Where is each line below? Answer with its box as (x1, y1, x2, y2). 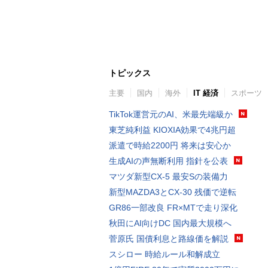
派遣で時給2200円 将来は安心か (109, 140, 231, 150)
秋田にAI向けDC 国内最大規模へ (109, 218, 232, 228)
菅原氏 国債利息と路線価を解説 (109, 233, 229, 243)
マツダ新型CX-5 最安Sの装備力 (109, 171, 228, 181)
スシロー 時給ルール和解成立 (109, 249, 220, 259)
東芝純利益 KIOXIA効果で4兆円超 (109, 124, 236, 135)
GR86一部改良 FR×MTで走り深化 (109, 202, 237, 212)
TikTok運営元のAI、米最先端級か (109, 109, 233, 119)
